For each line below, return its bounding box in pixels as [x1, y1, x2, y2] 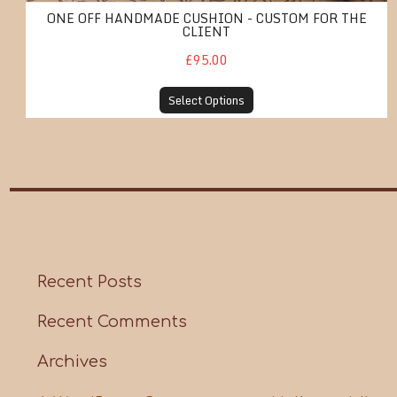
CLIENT [183, 20, 231, 42]
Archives [37, 352, 108, 370]
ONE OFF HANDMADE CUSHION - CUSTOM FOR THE [46, 7, 367, 28]
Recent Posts [37, 272, 143, 291]
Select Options [168, 90, 245, 110]
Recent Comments [37, 312, 188, 331]
